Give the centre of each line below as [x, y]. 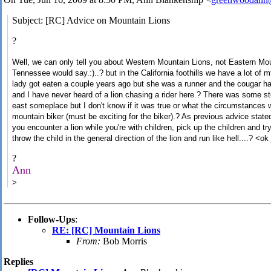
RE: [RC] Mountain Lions [106, 230]
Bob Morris [124, 241]
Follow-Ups [51, 220]
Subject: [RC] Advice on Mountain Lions [91, 21]
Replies [18, 262]
